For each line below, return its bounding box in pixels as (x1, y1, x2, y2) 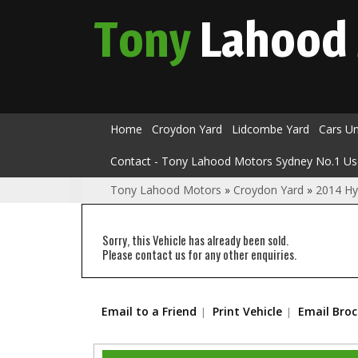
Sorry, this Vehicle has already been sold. (102, 231, 288, 249)
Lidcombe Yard (232, 121, 309, 137)
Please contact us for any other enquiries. (102, 245, 296, 263)
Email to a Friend (101, 304, 197, 319)
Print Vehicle (213, 304, 282, 319)
